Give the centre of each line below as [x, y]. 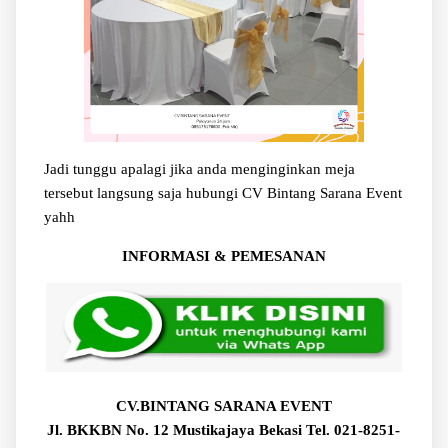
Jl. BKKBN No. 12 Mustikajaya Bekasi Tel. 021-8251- [224, 430]
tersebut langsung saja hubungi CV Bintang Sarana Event [222, 192]
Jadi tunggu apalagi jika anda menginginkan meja [199, 168]
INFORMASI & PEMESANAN [223, 255]
